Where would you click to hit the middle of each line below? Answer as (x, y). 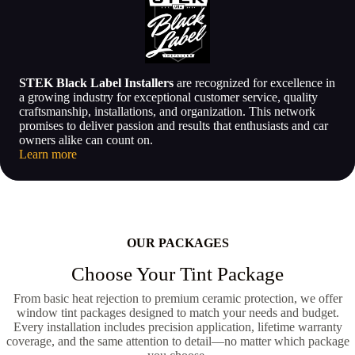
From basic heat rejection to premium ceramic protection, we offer (177, 298)
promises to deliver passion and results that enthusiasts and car (174, 126)
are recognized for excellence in (254, 83)
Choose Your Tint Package (177, 274)
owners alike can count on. (86, 140)
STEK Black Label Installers (96, 83)
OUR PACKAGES (177, 243)
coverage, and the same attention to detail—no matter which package (177, 341)
